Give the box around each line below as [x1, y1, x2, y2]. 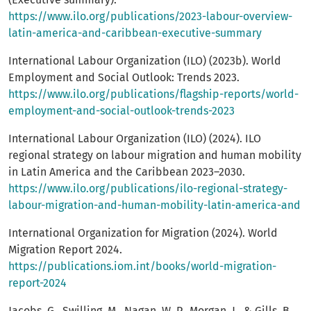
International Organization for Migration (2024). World [8, 226, 278, 240]
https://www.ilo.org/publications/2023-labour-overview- [8, 10, 292, 24]
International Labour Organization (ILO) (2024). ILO [8, 132, 261, 146]
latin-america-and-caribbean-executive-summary [8, 26, 262, 40]
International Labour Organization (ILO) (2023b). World [8, 54, 281, 68]
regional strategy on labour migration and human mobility [8, 149, 301, 162]
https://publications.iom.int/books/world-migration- [8, 260, 276, 274]
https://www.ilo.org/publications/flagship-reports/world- [8, 87, 299, 101]
